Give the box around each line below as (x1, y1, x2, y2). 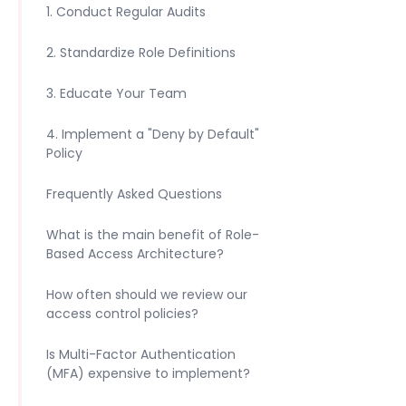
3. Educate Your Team (46, 84, 187, 102)
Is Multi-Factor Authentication (46, 345, 236, 363)
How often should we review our (46, 285, 247, 304)
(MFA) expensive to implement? (46, 364, 250, 382)
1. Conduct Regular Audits (46, 3, 206, 21)
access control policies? (46, 304, 198, 323)
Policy (46, 144, 82, 162)
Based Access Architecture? (46, 245, 224, 263)
